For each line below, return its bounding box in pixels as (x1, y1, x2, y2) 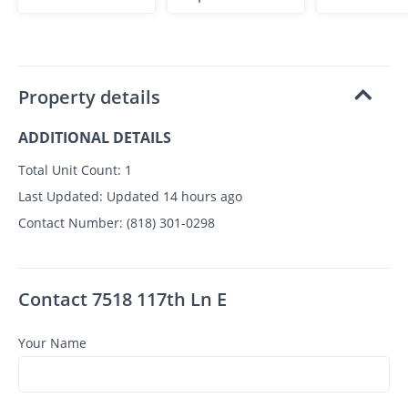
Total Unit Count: (18, 160, 121, 178)
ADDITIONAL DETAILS (18, 127, 171, 148)
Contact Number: (18, 213, 123, 231)
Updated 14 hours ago (103, 187, 242, 205)
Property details (18, 84, 160, 109)
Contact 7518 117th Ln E (18, 286, 227, 311)
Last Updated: (18, 187, 103, 205)
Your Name (18, 333, 87, 352)
